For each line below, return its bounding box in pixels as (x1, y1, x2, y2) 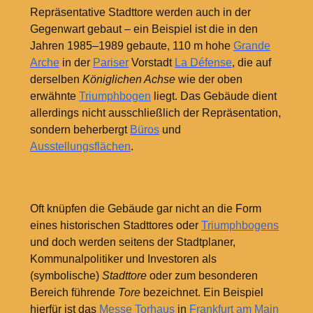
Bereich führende (29, 286, 118, 299)
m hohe (193, 39, 233, 52)
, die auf (231, 56, 271, 68)
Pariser (92, 56, 129, 68)
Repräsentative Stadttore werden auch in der (29, 6, 251, 18)
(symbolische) (29, 270, 102, 282)
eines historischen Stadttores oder (29, 219, 201, 232)
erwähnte (29, 89, 79, 102)
